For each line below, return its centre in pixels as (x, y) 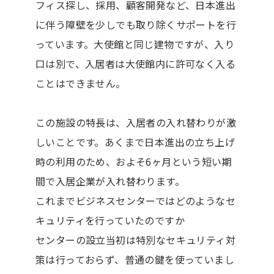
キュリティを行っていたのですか (110, 220)
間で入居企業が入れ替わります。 (110, 181)
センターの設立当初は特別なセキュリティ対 (135, 239)
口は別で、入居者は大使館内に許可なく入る (135, 63)
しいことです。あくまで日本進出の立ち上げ (135, 142)
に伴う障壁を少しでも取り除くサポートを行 (135, 24)
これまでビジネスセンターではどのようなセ (135, 200)
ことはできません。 (80, 83)
